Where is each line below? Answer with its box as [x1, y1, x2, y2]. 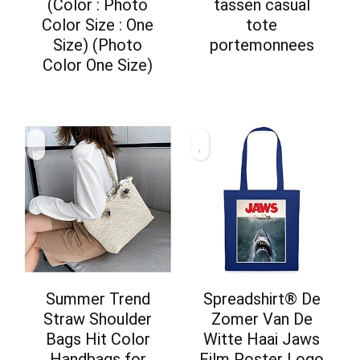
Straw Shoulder [43, 309, 153, 329]
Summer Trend [45, 288, 150, 309]
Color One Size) [43, 55, 153, 75]
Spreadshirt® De [202, 288, 321, 309]
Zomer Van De [211, 309, 313, 329]
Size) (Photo [53, 35, 143, 55]
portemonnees [209, 35, 314, 55]
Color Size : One [42, 14, 154, 35]
